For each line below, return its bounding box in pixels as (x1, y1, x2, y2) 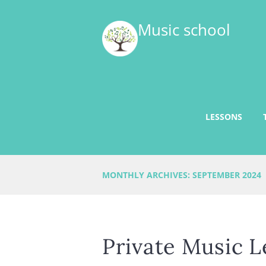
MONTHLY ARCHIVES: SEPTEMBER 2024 (102, 169, 261, 180)
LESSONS (205, 110, 242, 122)
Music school (137, 19, 230, 41)
